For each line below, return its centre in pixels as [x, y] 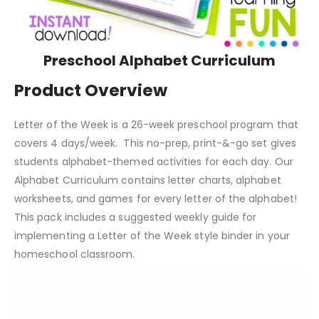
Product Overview [91, 90]
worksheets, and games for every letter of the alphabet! [156, 198]
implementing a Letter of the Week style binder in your [152, 235]
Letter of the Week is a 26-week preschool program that [156, 124]
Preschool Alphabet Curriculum [159, 60]
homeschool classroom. [75, 254]
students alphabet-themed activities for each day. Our [154, 161]
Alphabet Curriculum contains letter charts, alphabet [148, 180]
